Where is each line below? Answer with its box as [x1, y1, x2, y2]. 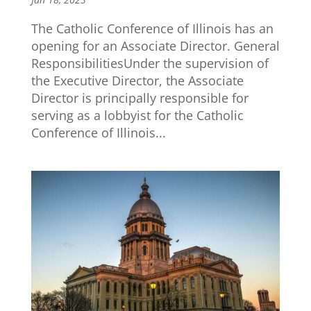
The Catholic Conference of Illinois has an [31, 20, 274, 37]
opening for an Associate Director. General [31, 37, 280, 55]
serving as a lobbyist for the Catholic [31, 107, 244, 124]
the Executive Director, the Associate [31, 72, 244, 90]
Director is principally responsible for [31, 90, 249, 107]
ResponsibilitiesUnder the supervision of [31, 55, 269, 72]
